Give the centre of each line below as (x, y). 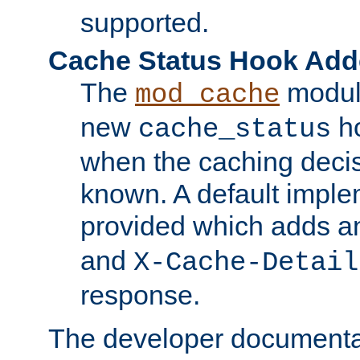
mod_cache (207, 94)
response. (140, 295)
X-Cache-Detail (246, 262)
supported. (145, 22)
